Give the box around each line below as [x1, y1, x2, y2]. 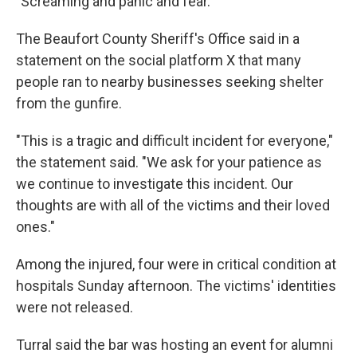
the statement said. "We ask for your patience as [16, 154, 322, 171]
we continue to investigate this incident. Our [16, 175, 293, 192]
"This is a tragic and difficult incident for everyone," [16, 132, 333, 149]
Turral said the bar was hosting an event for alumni [16, 336, 333, 353]
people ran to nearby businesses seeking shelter [16, 73, 324, 90]
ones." [16, 218, 55, 235]
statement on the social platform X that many [16, 52, 301, 69]
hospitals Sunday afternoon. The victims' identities [16, 277, 336, 294]
